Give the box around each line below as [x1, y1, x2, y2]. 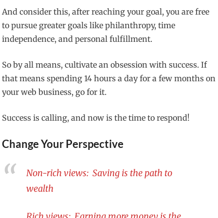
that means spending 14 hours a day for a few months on [2, 73, 216, 84]
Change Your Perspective [2, 137, 124, 151]
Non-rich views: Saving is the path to [26, 167, 173, 179]
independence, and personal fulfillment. [2, 34, 153, 44]
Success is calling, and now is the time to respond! [2, 113, 190, 123]
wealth [26, 182, 54, 194]
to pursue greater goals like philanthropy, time [2, 20, 176, 31]
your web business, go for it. [2, 87, 107, 97]
